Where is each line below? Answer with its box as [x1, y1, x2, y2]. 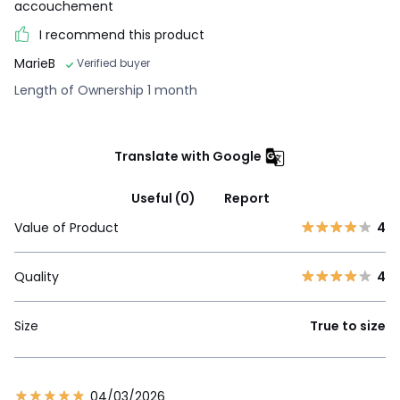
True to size [310, 316, 386, 335]
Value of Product [14, 218, 119, 237]
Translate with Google [114, 146, 262, 165]
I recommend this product [39, 25, 204, 44]
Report [223, 188, 270, 207]
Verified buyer [77, 54, 150, 71]
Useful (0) [130, 188, 196, 207]
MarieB [14, 54, 55, 72]
